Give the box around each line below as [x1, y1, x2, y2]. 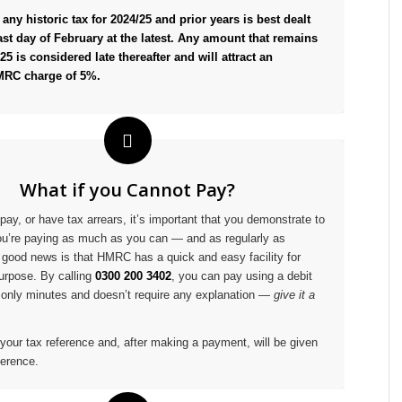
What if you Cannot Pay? [19, 178, 235, 203]
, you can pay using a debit [171, 269, 312, 284]
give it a [274, 288, 315, 302]
